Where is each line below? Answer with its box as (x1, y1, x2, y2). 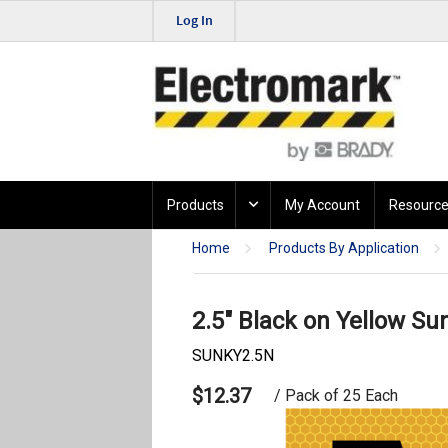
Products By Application (269, 240, 419, 257)
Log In (175, 11, 213, 31)
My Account (284, 197, 360, 214)
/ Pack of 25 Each (273, 386, 398, 406)
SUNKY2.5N (192, 346, 274, 366)
